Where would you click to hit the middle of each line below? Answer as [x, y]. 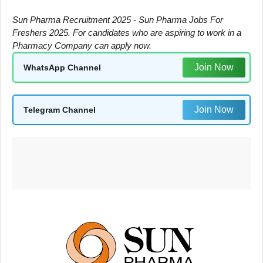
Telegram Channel [60, 109]
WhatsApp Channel [62, 67]
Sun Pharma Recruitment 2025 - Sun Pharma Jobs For [118, 20]
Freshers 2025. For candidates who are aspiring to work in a [127, 33]
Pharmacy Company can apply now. [82, 45]
